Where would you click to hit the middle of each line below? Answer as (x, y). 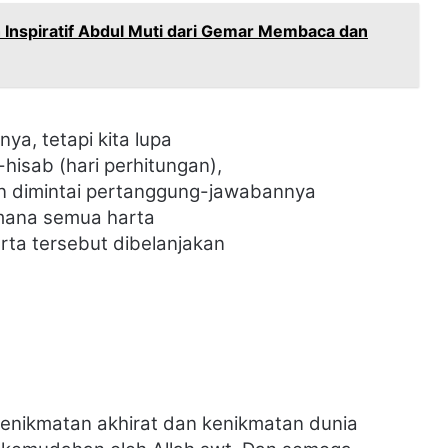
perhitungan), (163, 166)
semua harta (99, 218)
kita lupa (135, 140)
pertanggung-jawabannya (201, 192)
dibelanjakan (169, 244)
